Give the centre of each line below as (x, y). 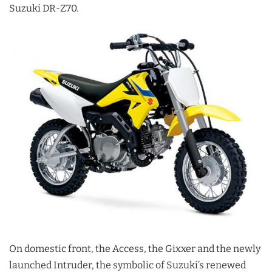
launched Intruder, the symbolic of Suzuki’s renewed (127, 265)
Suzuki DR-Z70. (44, 8)
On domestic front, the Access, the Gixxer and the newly (135, 248)
